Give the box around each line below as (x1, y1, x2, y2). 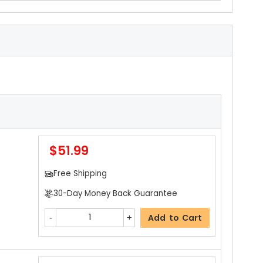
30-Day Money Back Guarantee (53, 187, 177, 199)
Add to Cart (147, 211, 203, 224)
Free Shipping (53, 168, 107, 180)
